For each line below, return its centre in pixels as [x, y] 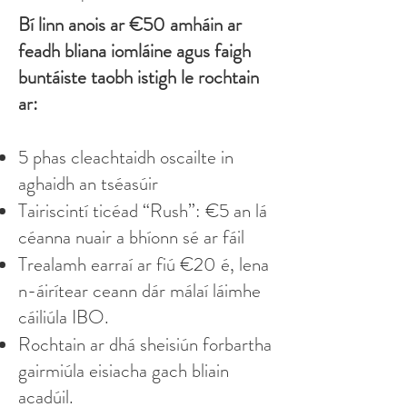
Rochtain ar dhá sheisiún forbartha [145, 344]
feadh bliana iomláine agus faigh [134, 51]
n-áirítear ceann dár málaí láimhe [139, 291]
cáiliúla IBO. [64, 317]
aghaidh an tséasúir [88, 184]
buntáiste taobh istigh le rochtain [139, 77]
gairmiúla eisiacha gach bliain [124, 371]
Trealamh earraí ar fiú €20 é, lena [144, 264]
